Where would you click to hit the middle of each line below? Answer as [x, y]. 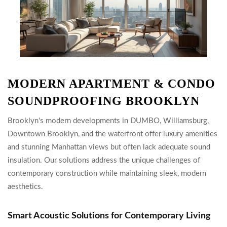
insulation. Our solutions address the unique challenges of [104, 160]
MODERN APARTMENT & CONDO [111, 84]
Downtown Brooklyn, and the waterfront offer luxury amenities [112, 134]
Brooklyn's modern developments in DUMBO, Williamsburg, [108, 121]
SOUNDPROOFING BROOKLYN [104, 101]
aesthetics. [25, 187]
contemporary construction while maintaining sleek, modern [107, 174]
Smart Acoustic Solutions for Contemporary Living [109, 216]
